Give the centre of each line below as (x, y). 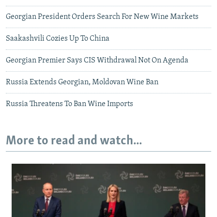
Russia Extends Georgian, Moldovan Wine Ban (82, 82)
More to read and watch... (74, 141)
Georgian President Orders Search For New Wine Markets (102, 17)
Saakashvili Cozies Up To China (58, 39)
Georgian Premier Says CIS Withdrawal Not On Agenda (97, 60)
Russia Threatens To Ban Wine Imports (70, 104)
